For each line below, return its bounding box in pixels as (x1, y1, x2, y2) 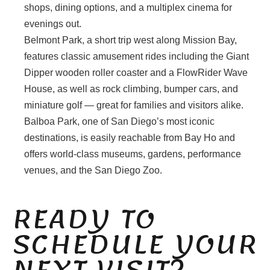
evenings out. (24, 19, 81, 30)
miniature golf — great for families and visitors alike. (24, 100, 243, 111)
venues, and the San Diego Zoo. (24, 165, 162, 176)
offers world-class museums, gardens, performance (24, 149, 241, 160)
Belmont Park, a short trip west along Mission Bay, (24, 35, 237, 46)
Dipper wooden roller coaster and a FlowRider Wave (24, 67, 248, 78)
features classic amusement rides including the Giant (24, 51, 249, 62)
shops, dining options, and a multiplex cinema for (24, 2, 232, 13)
